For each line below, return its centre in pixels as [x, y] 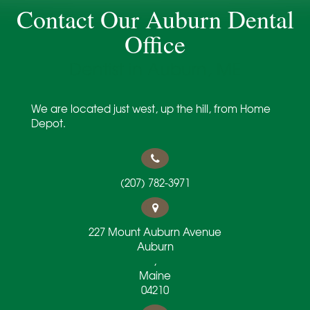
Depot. [48, 124]
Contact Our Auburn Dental [155, 19]
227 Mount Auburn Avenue [155, 232]
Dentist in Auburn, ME [155, 69]
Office [155, 44]
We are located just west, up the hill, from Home [151, 109]
